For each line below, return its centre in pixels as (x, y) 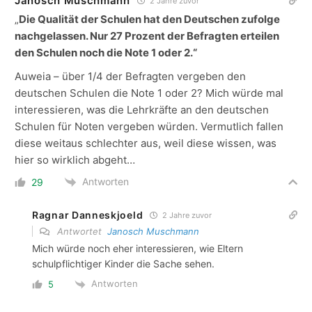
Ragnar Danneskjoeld (88, 215)
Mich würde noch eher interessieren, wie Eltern (138, 249)
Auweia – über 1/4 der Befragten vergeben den (130, 77)
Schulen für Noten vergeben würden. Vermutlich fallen (149, 127)
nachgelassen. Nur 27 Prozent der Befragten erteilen (147, 36)
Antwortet (81, 232)
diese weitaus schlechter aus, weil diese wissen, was (146, 143)
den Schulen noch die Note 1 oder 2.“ (106, 53)
